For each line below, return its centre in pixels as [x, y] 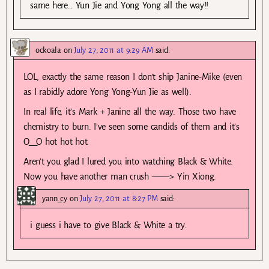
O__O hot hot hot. [56, 141]
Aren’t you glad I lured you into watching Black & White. [128, 161]
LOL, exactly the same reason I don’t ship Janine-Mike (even [133, 77]
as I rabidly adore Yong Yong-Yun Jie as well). [107, 92]
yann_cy [55, 199]
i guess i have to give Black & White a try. [108, 225]
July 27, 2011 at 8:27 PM [119, 199]
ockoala [48, 50]
